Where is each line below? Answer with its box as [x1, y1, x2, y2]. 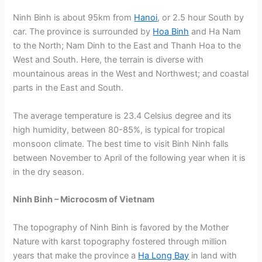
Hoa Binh [153, 26, 189, 37]
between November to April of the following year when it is [13, 152, 246, 163]
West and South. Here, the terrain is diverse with [13, 54, 204, 65]
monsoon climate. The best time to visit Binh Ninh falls [13, 138, 229, 149]
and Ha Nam [189, 26, 242, 37]
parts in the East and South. [13, 82, 124, 94]
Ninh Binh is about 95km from [13, 12, 135, 23]
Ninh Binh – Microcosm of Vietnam [13, 194, 155, 205]
